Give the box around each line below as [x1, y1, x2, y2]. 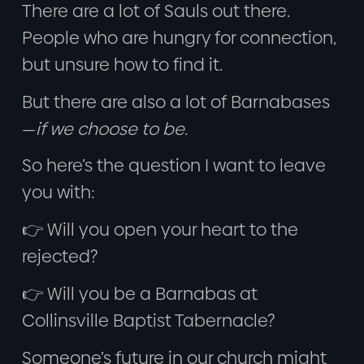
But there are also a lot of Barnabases [21, 89, 330, 114]
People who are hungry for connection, [21, 25, 336, 50]
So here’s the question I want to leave [21, 154, 326, 178]
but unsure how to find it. [21, 52, 223, 76]
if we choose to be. [35, 116, 188, 141]
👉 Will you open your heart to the [21, 218, 298, 242]
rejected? [21, 245, 97, 269]
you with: [21, 180, 95, 205]
